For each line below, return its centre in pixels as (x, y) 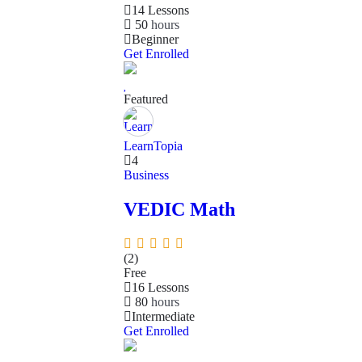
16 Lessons (160, 287)
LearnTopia (153, 145)
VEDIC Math (179, 209)
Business (146, 175)
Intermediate (163, 316)
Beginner (155, 39)
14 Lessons (160, 10)
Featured (146, 99)
